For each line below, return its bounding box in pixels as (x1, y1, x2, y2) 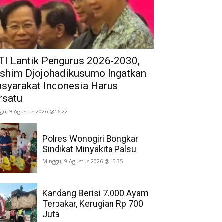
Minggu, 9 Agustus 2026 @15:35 (42, 157, 123, 165)
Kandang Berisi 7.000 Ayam (42, 188, 149, 199)
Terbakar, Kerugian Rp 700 (42, 198, 143, 209)
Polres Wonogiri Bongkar (42, 133, 138, 144)
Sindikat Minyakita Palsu (42, 143, 136, 154)
